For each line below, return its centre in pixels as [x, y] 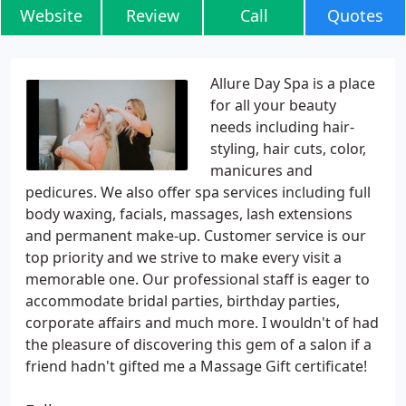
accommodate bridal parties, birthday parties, [183, 301]
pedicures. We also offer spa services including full [198, 192]
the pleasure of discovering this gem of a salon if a [198, 344]
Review [152, 15]
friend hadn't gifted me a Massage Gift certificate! [196, 366]
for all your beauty [273, 105]
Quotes [355, 15]
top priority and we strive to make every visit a [184, 257]
